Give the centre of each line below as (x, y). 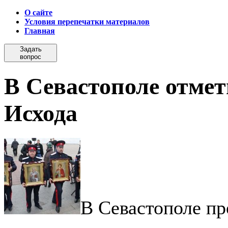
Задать (31, 49)
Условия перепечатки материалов (87, 22)
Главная (40, 31)
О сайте (38, 12)
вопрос (31, 57)
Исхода (41, 113)
